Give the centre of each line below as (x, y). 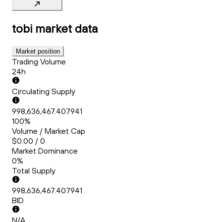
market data (66, 28)
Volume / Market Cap (49, 131)
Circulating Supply (44, 91)
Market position (38, 52)
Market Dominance (45, 151)
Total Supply (34, 171)
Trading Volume (39, 62)
